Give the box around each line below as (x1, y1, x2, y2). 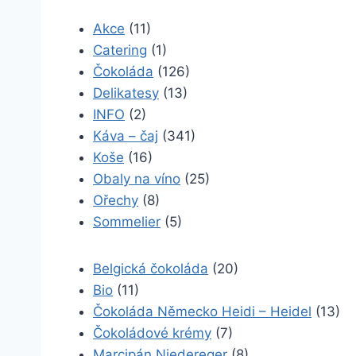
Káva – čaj (93, 128, 158, 144)
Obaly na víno (93, 171, 180, 187)
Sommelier (93, 214, 161, 230)
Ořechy (93, 192, 138, 208)
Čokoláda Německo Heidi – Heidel (93, 304, 311, 319)
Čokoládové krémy (93, 325, 211, 341)
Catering (93, 42, 147, 58)
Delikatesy (93, 85, 159, 101)
